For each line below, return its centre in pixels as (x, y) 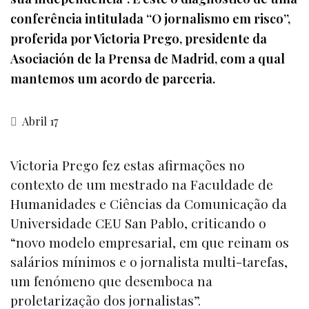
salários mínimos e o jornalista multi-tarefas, (149, 261)
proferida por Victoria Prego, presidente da (139, 39)
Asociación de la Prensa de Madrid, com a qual (148, 59)
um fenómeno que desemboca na (111, 280)
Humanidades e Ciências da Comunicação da (149, 203)
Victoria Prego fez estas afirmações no (128, 165)
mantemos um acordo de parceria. (113, 79)
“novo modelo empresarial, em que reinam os (150, 242)
